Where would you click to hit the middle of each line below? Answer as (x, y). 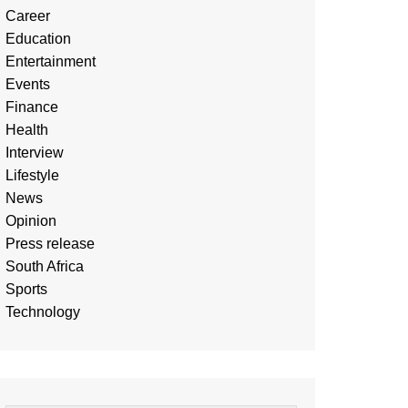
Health (27, 130)
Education (38, 39)
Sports (26, 289)
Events (28, 84)
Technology (43, 312)
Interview (35, 153)
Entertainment (51, 61)
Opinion (31, 221)
